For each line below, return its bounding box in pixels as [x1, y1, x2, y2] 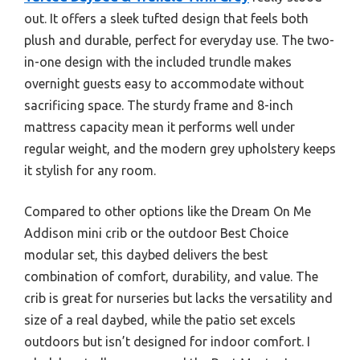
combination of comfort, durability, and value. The [24, 268, 318, 284]
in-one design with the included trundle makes [24, 54, 292, 69]
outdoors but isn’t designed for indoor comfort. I [24, 333, 310, 349]
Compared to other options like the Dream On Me [24, 203, 311, 219]
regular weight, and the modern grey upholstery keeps [24, 141, 336, 156]
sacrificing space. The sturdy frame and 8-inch [24, 97, 293, 112]
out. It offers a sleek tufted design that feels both [24, 10, 309, 26]
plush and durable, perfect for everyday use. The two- [24, 32, 334, 47]
